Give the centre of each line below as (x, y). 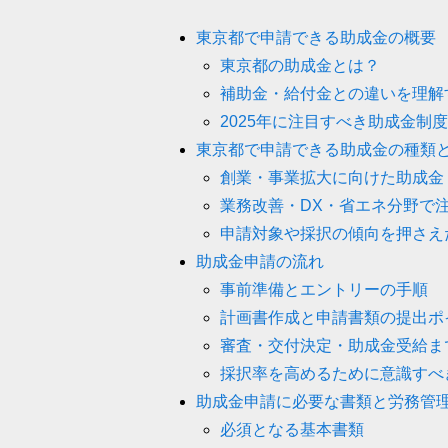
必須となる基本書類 (292, 430)
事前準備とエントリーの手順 (324, 290)
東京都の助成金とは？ (300, 66)
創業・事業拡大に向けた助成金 (332, 178)
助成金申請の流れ (260, 262)
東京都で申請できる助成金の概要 (316, 38)
